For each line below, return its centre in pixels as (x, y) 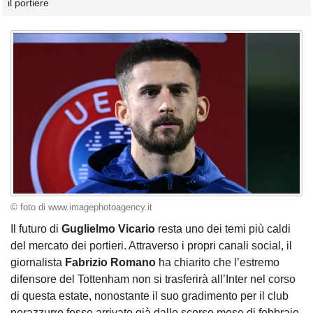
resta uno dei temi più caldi (223, 229)
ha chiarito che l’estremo (218, 263)
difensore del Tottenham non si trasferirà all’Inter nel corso (153, 279)
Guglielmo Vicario (108, 229)
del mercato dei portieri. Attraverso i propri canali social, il (151, 246)
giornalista (38, 263)
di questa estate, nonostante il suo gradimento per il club (150, 296)
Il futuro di (36, 229)
